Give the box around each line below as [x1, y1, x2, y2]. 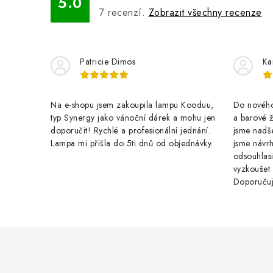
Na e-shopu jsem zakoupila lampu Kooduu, [51, 99, 214, 111]
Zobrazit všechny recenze [148, 5, 262, 19]
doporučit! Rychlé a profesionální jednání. [51, 124, 210, 136]
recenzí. [104, 5, 149, 19]
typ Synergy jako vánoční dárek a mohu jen [51, 112, 216, 124]
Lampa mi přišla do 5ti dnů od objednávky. [51, 137, 213, 149]
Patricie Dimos [80, 55, 135, 68]
